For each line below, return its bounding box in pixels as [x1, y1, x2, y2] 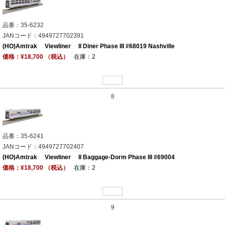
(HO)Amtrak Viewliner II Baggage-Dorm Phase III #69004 [3, 154, 175, 161]
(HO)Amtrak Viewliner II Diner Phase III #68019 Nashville [3, 43, 175, 50]
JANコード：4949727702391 [3, 32, 84, 40]
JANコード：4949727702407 [3, 143, 84, 151]
